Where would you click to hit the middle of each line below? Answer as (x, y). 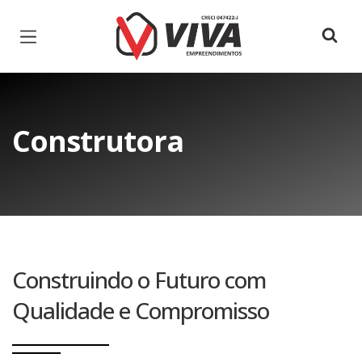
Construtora (98, 141)
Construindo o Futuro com (139, 280)
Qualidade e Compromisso (141, 310)
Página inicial (162, 24)
